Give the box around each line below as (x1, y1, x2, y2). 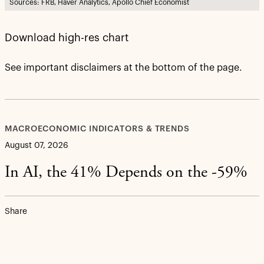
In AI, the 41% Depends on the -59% (5, 165, 247, 182)
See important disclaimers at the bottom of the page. (5, 63, 242, 73)
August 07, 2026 (5, 141, 68, 150)
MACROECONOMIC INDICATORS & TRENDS (5, 125, 190, 134)
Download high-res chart (5, 32, 128, 44)
